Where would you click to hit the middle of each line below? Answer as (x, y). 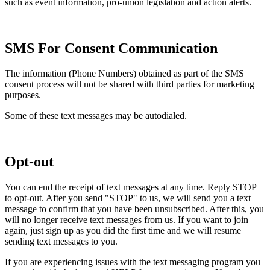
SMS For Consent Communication (111, 48)
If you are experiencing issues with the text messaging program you (133, 262)
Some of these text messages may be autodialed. (96, 116)
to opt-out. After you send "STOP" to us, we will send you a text (128, 198)
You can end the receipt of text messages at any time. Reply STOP (130, 187)
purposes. (23, 95)
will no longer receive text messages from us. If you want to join (127, 220)
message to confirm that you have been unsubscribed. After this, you (134, 209)
